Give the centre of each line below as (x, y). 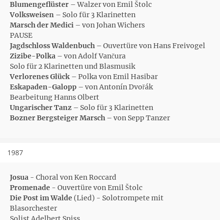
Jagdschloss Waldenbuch (52, 46)
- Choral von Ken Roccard (72, 177)
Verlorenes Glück (40, 77)
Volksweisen (32, 15)
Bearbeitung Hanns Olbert (55, 97)
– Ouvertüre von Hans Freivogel (150, 46)
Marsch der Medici (42, 25)
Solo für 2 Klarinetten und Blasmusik (72, 66)
